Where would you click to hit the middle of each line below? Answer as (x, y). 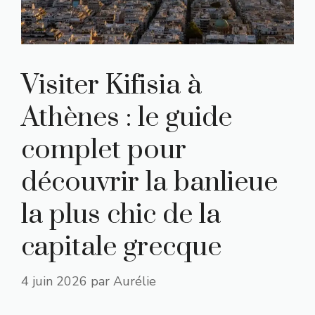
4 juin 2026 (54, 282)
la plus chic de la (121, 215)
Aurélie (135, 282)
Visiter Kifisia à (111, 86)
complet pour (104, 150)
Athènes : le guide (127, 118)
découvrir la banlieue (149, 183)
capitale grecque (121, 247)
